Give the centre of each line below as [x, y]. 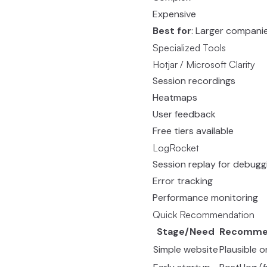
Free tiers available [193, 131]
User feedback [184, 114]
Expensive [174, 14]
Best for [172, 31]
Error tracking [183, 181]
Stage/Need [186, 232]
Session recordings [194, 81]
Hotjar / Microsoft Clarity [204, 64]
